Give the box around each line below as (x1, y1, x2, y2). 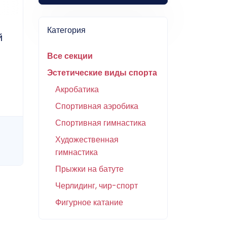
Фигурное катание (55, 196, 123, 208)
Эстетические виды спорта (47, 66, 157, 79)
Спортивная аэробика (55, 100, 138, 112)
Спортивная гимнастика (55, 117, 146, 129)
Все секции (47, 50, 93, 62)
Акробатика (55, 83, 99, 95)
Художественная (55, 133, 119, 145)
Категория (47, 24, 86, 36)
